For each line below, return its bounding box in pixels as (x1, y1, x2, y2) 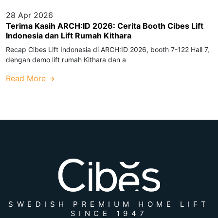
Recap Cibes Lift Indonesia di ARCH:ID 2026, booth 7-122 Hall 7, (6, 45, 209, 54)
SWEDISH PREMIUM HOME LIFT (8, 199, 210, 209)
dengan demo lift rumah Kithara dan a (6, 55, 126, 64)
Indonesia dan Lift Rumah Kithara (6, 30, 131, 40)
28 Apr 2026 (6, 10, 53, 20)
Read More (6, 73, 48, 83)
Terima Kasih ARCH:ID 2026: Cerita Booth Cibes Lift (6, 20, 203, 31)
